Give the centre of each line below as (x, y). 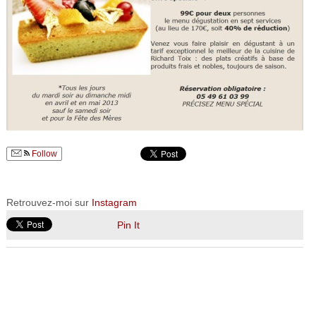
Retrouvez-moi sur (49, 202)
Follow (43, 153)
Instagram (114, 202)
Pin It (128, 225)
